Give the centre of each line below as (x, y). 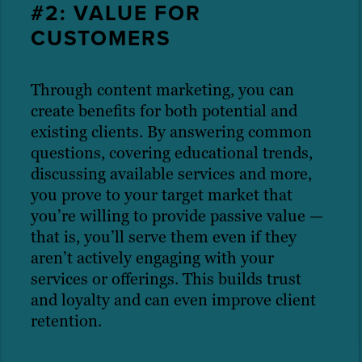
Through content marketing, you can (162, 90)
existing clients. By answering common (171, 132)
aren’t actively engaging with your (152, 258)
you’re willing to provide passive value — (177, 216)
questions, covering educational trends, (172, 153)
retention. (66, 321)
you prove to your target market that (162, 195)
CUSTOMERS (101, 38)
